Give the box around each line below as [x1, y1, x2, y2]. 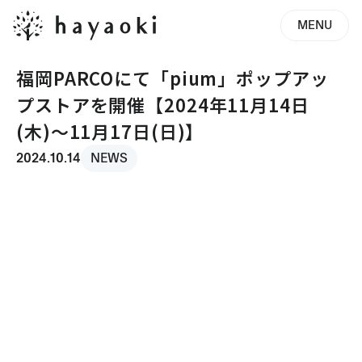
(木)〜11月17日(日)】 [16, 118, 204, 144]
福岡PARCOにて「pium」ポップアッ [16, 65, 329, 90]
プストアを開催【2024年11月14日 [16, 91, 309, 117]
